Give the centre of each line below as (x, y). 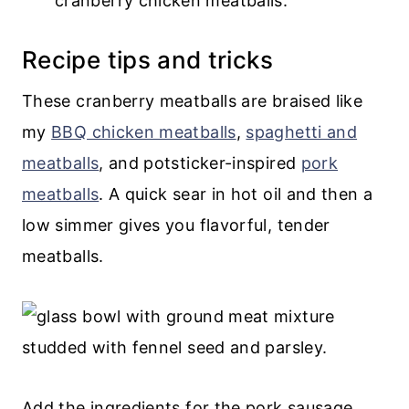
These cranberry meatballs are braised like (193, 100)
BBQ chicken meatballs (144, 131)
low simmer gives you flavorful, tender (176, 225)
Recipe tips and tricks (147, 59)
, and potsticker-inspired (200, 163)
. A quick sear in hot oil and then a (236, 194)
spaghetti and (302, 131)
